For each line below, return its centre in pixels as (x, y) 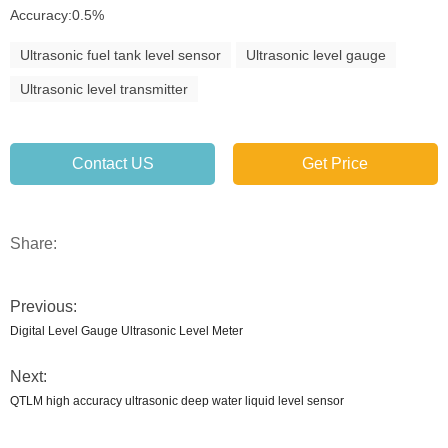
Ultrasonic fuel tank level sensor (120, 55)
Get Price (335, 163)
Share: (33, 243)
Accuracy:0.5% (57, 15)
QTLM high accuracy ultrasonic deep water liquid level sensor (177, 401)
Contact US (112, 163)
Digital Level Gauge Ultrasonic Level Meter (126, 331)
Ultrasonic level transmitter (104, 89)
